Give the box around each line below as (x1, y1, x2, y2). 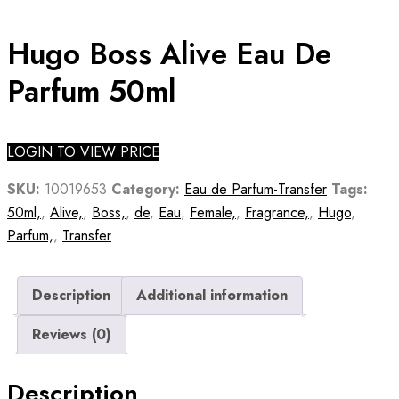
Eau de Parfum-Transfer (184, 179, 327, 200)
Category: (111, 179, 180, 200)
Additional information (136, 285, 288, 306)
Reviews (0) (32, 324, 111, 346)
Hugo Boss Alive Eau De (7, 32, 331, 75)
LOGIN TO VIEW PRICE (7, 142, 159, 163)
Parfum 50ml (7, 69, 175, 112)
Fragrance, (245, 202, 309, 224)
